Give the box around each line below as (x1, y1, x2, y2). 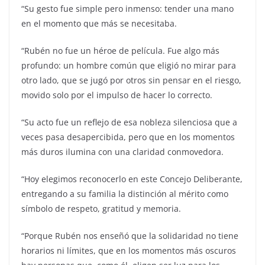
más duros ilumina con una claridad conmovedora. (21, 146, 224, 158)
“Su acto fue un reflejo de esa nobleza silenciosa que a (21, 117, 237, 128)
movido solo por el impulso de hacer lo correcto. (21, 89, 212, 101)
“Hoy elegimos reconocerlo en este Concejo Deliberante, (21, 173, 243, 185)
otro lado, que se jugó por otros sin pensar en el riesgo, (21, 75, 241, 86)
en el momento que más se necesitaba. (21, 18, 177, 30)
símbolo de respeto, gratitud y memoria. (21, 203, 181, 215)
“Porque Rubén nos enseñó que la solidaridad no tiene (21, 230, 238, 242)
